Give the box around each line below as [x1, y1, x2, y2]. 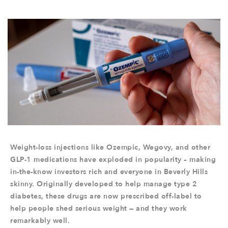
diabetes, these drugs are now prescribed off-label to [10, 191, 202, 201]
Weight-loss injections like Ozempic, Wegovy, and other [10, 142, 210, 152]
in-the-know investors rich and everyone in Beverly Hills [10, 167, 208, 177]
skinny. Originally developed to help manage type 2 [10, 179, 197, 189]
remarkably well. [10, 216, 70, 225]
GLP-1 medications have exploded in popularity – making [10, 155, 216, 164]
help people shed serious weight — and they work [10, 204, 187, 213]
